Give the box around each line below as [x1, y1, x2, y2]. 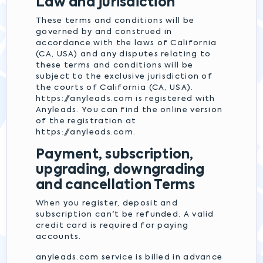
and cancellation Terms [36, 179, 195, 192]
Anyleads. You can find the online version [36, 106, 223, 114]
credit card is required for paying [36, 222, 189, 230]
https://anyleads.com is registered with [36, 95, 215, 103]
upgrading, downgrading [36, 164, 205, 177]
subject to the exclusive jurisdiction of [36, 73, 213, 80]
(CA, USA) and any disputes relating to [36, 50, 211, 58]
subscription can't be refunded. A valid [36, 211, 214, 218]
